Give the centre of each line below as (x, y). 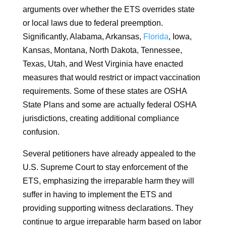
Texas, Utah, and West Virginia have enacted (103, 64)
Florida (156, 37)
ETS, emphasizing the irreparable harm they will (108, 181)
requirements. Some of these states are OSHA (104, 91)
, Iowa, (180, 37)
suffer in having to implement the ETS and (97, 195)
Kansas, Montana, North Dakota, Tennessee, (102, 50)
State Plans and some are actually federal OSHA (109, 105)
